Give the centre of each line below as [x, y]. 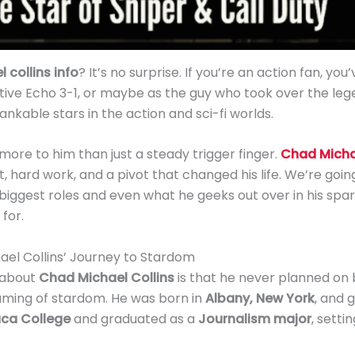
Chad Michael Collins [106, 277]
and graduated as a [134, 319]
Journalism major [254, 319]
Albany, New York [260, 298]
